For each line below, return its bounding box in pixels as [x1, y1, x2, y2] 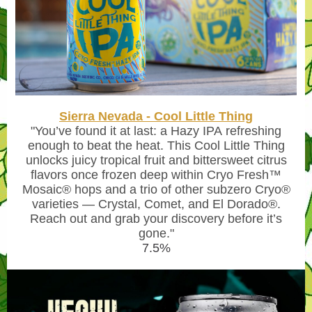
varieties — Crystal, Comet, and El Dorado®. [31, 197, 281, 211]
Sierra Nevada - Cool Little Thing [59, 109, 253, 123]
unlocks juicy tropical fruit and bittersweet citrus [25, 153, 287, 167]
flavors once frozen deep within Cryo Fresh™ [31, 168, 281, 182]
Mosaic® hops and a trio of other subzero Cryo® [22, 182, 290, 196]
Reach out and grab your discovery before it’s [30, 212, 282, 226]
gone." [138, 226, 174, 240]
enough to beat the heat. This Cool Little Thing [27, 139, 285, 153]
